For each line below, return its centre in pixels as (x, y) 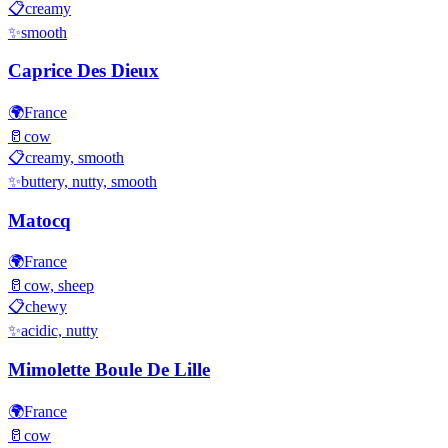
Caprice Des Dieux (83, 71)
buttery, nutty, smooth (89, 181)
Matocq (39, 220)
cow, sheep (59, 286)
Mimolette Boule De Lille (109, 370)
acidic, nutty (59, 331)
